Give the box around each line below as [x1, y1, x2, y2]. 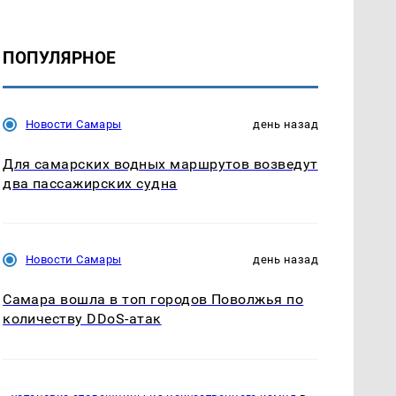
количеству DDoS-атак [3, 310, 162, 328]
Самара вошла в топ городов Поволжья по [3, 291, 304, 308]
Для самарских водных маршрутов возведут [3, 156, 318, 173]
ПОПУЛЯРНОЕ [3, 48, 117, 69]
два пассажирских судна [3, 175, 178, 193]
